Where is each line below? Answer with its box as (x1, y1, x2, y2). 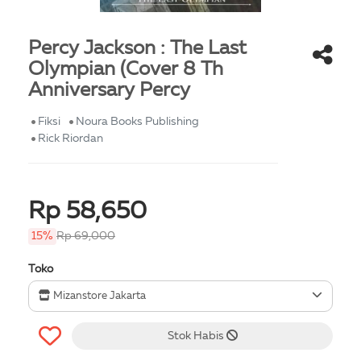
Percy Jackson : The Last (28, 39, 247, 59)
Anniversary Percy (28, 81, 190, 101)
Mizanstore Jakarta (51, 290, 146, 301)
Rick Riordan (38, 132, 103, 144)
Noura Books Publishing (76, 115, 199, 127)
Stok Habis (167, 330, 226, 342)
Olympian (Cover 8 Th (28, 60, 223, 80)
